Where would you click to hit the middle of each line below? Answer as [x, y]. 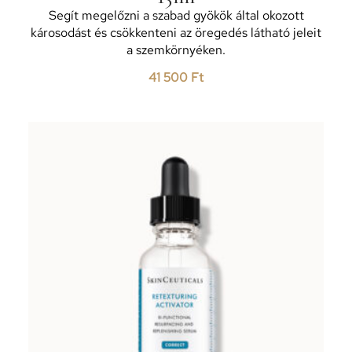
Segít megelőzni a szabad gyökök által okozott [176, 15]
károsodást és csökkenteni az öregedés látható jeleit [176, 32]
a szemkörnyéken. [176, 49]
